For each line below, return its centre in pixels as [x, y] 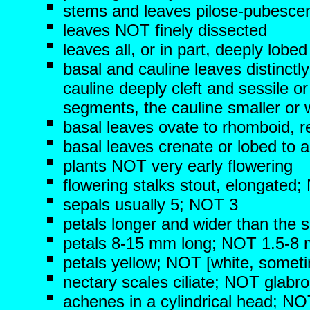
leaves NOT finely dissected [165, 30]
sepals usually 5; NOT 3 [151, 204]
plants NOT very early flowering [178, 166]
